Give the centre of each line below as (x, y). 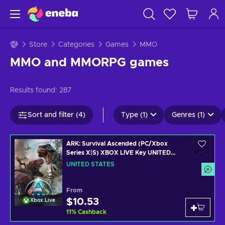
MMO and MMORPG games (89, 63)
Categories (76, 45)
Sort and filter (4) (57, 115)
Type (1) (134, 115)
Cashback (92, 212)
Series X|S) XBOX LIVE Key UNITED (119, 153)
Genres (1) (188, 115)
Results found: (34, 90)
